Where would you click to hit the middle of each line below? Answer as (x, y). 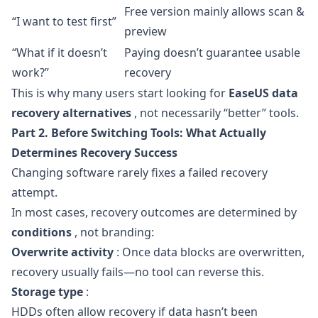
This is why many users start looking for (120, 93)
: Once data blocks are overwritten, (209, 252)
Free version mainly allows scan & (214, 11)
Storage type (47, 292)
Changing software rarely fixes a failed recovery (139, 172)
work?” (31, 72)
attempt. (34, 192)
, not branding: (113, 232)
